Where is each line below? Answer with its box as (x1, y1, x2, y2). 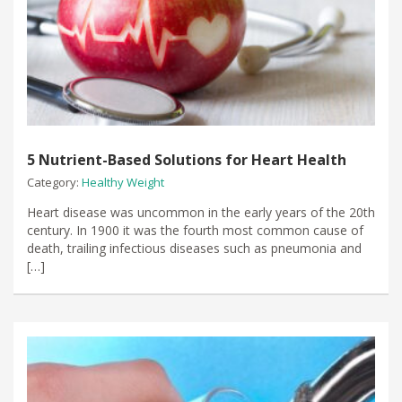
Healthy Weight (82, 173, 164, 190)
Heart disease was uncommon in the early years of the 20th (27, 203, 375, 221)
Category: (27, 173, 82, 190)
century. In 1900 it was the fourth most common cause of (27, 221, 363, 239)
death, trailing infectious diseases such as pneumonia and (27, 239, 362, 257)
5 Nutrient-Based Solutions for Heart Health (27, 149, 346, 170)
